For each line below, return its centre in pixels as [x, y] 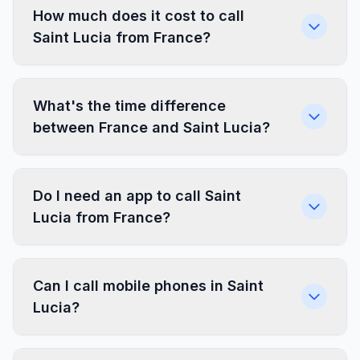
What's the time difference [129, 106]
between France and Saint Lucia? [151, 127]
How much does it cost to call [139, 16]
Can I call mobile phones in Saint [148, 286]
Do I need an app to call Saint [137, 196]
